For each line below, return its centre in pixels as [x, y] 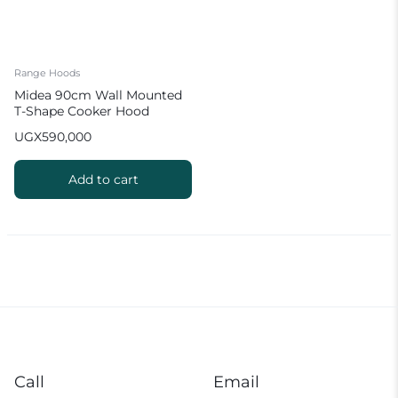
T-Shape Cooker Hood [82, 111]
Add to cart [103, 179]
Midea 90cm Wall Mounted [98, 95]
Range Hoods [47, 72]
